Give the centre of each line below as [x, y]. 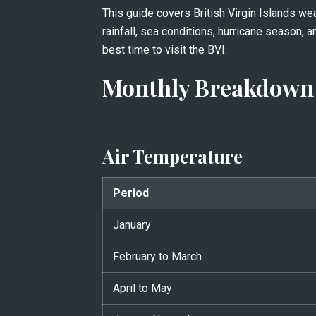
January [132, 224]
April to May [142, 288]
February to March [157, 256]
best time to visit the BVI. [164, 49]
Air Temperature [172, 156]
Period [130, 193]
